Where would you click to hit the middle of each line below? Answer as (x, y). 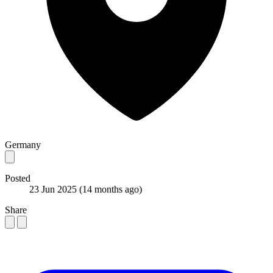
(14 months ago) (111, 189)
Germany (23, 144)
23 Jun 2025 (54, 189)
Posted (18, 178)
